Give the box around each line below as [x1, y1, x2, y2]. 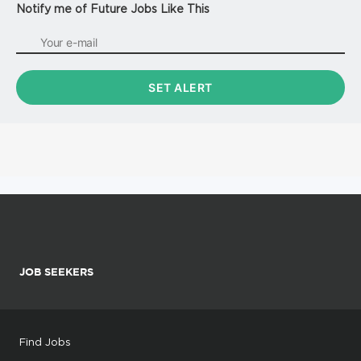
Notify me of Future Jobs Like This [16, 2, 210, 15]
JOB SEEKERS [19, 265, 93, 278]
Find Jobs [19, 335, 71, 347]
